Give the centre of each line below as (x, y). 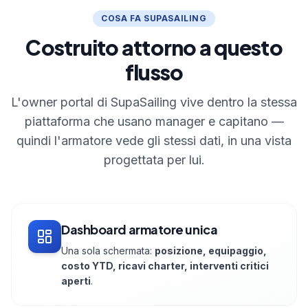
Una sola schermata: (108, 251)
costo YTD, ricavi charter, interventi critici (165, 266)
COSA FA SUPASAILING (154, 19)
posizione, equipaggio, (211, 251)
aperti (76, 281)
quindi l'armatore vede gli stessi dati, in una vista (154, 141)
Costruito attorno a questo (154, 48)
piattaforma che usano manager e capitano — (154, 122)
